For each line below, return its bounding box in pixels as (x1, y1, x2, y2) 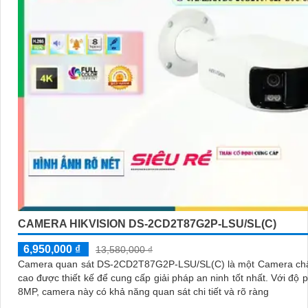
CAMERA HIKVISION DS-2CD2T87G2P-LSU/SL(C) (18, 218, 276, 230)
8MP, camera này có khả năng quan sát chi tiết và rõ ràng (18, 286, 269, 298)
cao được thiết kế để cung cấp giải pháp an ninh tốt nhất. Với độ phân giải (18, 272, 271, 284)
